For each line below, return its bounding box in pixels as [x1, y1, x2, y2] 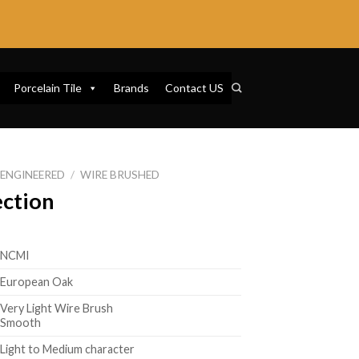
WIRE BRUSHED [80, 168, 160, 182]
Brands [113, 81, 149, 95]
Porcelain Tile [13, 81, 82, 95]
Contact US [164, 81, 224, 95]
